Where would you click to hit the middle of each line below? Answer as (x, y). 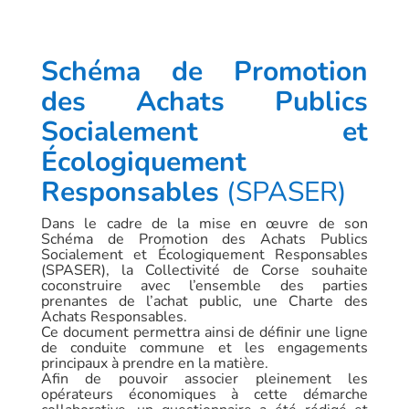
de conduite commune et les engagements (204, 347)
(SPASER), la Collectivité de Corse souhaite (204, 270)
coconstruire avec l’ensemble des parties (204, 285)
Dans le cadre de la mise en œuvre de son (204, 223)
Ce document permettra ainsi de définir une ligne (204, 332)
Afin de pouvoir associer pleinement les (204, 378)
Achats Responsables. (114, 316)
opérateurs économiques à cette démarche (204, 394)
